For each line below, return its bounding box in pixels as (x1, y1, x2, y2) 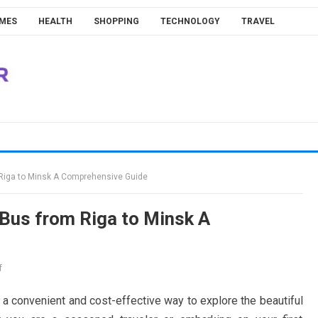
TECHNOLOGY (160, 16, 220, 26)
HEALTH (38, 16, 72, 26)
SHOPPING (93, 16, 139, 26)
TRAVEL (241, 16, 275, 26)
